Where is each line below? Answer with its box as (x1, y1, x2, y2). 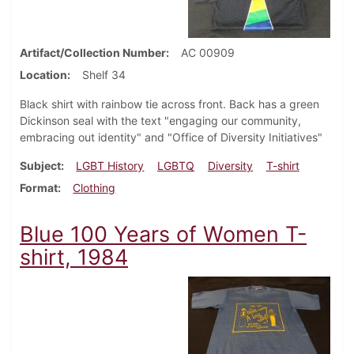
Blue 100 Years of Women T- (20, 221, 307, 248)
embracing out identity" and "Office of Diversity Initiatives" (20, 130, 322, 145)
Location (20, 68, 67, 82)
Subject (20, 159, 61, 173)
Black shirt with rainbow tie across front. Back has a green (20, 97, 319, 111)
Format (20, 181, 58, 195)
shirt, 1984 (20, 244, 128, 271)
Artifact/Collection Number (20, 46, 166, 60)
